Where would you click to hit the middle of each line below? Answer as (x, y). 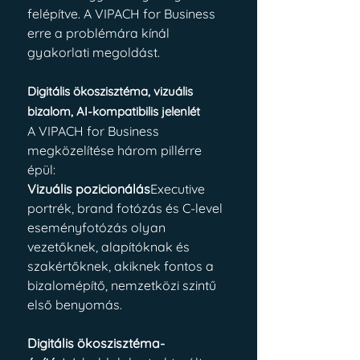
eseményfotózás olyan (98, 227)
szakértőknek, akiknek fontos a (122, 266)
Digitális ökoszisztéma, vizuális (112, 91)
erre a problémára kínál (100, 33)
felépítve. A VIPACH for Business (123, 14)
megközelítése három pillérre (116, 150)
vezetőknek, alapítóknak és (110, 247)
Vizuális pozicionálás (89, 189)
